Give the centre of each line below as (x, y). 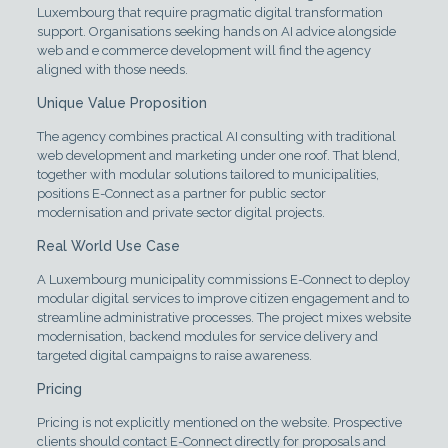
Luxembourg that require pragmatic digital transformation (209, 13)
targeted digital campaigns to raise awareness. (174, 356)
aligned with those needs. (112, 70)
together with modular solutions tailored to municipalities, (207, 175)
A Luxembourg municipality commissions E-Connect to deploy (223, 280)
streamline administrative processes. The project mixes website (223, 318)
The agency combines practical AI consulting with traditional (216, 137)
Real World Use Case (108, 246)
